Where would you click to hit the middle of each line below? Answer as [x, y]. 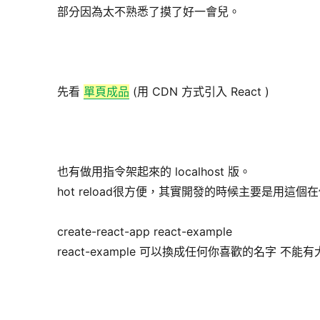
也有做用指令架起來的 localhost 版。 [154, 172]
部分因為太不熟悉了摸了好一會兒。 [149, 12]
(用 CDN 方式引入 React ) [200, 92]
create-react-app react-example [145, 232]
